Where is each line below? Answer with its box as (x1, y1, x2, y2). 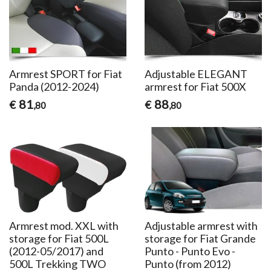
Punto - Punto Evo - (144, 244, 235, 258)
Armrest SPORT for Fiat (9, 67, 123, 81)
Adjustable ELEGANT (144, 67, 247, 81)
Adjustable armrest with (144, 219, 258, 233)
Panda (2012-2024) (9, 80, 100, 94)
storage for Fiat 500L (9, 232, 109, 246)
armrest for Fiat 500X (144, 80, 246, 94)
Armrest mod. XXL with (9, 219, 119, 233)
